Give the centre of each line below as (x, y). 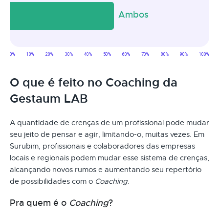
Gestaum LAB (49, 99)
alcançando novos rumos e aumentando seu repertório (106, 169)
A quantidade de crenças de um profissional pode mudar (109, 122)
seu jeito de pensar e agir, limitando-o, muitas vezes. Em (107, 134)
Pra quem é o (39, 203)
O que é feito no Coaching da (94, 82)
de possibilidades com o (52, 181)
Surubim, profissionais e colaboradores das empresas (102, 146)
